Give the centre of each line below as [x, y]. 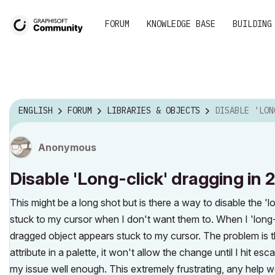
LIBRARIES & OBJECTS [153, 111]
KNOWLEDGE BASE [181, 24]
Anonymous [67, 147]
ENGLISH [36, 111]
